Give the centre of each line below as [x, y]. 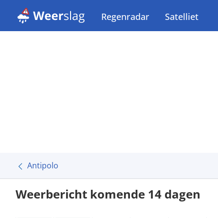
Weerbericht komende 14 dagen [108, 194]
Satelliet [182, 17]
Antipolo [43, 165]
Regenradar [125, 17]
